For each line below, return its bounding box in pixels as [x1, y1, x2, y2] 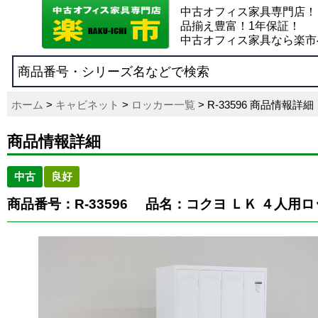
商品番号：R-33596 [7, 197, 131, 212]
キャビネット [55, 99, 119, 111]
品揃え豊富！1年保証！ [180, 20, 300, 32]
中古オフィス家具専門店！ [180, 6, 317, 18]
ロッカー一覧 [131, 99, 195, 111]
